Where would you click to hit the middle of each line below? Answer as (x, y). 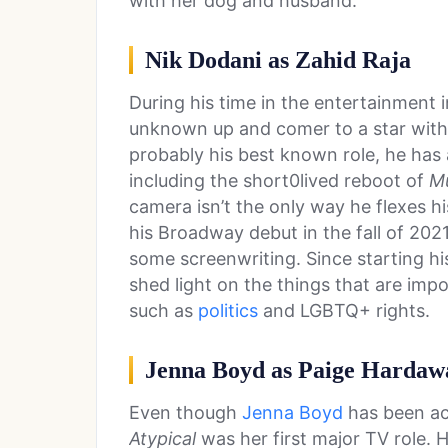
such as (163, 311)
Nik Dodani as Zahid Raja (278, 60)
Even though (185, 413)
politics (228, 311)
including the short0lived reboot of (279, 181)
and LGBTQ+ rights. (344, 311)
